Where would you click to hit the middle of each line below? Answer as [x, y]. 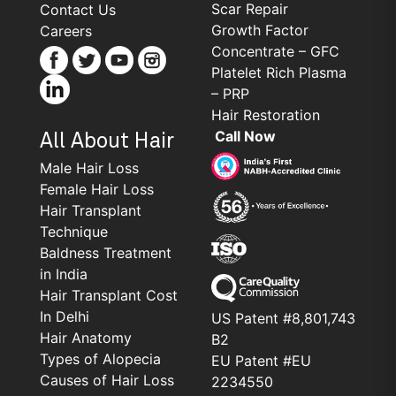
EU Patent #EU [261, 360]
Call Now [244, 136]
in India [64, 274]
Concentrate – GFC [275, 51]
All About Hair [107, 141]
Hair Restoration [266, 114]
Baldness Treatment [106, 252]
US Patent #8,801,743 [283, 318]
